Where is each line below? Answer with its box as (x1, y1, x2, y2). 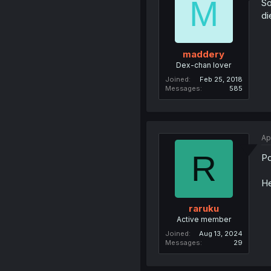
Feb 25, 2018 (199, 74, 243, 83)
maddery (183, 48, 225, 60)
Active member (176, 215, 231, 224)
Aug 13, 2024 (198, 229, 243, 238)
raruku (188, 203, 219, 215)
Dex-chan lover (176, 60, 232, 70)
